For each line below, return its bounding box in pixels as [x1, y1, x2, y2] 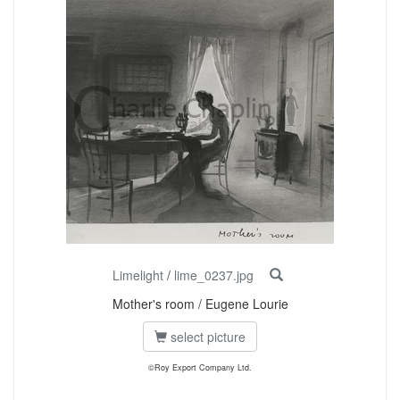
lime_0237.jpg [173, 266, 254, 284]
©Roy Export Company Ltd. [148, 362, 252, 373]
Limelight [112, 266, 163, 284]
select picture [167, 328, 246, 346]
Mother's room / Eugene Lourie [112, 295, 288, 312]
